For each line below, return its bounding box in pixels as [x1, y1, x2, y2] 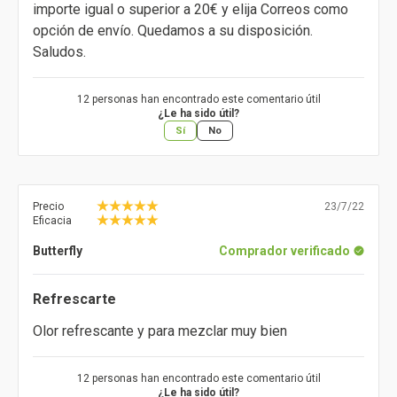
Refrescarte [33, 291, 116, 308]
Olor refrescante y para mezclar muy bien [33, 323, 287, 340]
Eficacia [33, 214, 72, 228]
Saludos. [33, 43, 86, 61]
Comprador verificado [219, 244, 350, 259]
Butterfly [33, 244, 82, 259]
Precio [33, 200, 64, 214]
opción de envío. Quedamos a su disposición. [33, 22, 313, 40]
